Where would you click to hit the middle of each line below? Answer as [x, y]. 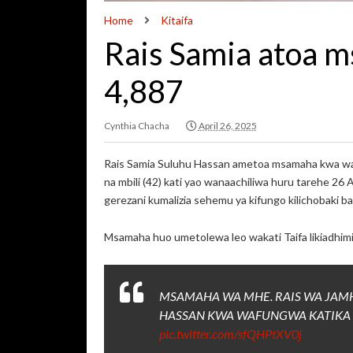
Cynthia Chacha [136, 126]
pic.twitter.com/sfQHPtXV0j [230, 334]
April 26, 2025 [227, 126]
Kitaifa [176, 20]
